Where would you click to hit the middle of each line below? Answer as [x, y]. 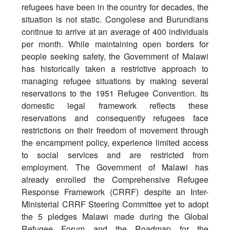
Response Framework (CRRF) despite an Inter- [115, 192]
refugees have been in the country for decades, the [115, 7]
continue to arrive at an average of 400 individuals [115, 32]
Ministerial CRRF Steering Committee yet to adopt [115, 204]
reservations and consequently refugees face [115, 118]
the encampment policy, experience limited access [115, 142]
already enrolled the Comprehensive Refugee [115, 179]
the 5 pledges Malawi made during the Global [115, 216]
